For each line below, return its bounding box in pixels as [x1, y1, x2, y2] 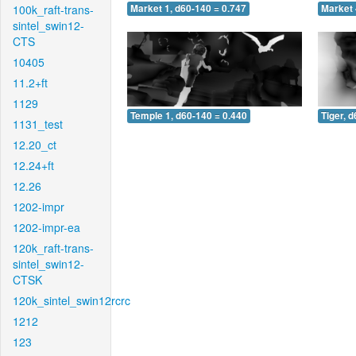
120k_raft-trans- [13, 240, 94, 256]
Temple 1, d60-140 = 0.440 [130, 108, 247, 122]
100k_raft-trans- [13, 2, 94, 17]
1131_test [13, 116, 63, 132]
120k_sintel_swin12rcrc [13, 292, 130, 308]
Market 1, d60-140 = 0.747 [130, 2, 246, 16]
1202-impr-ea [13, 219, 80, 235]
